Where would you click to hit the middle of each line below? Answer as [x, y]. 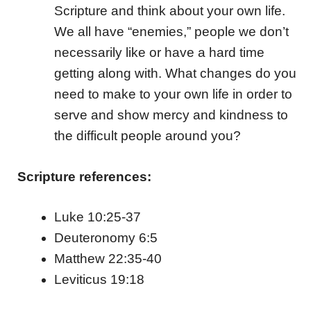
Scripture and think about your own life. [169, 10]
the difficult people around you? [147, 135]
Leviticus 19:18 [99, 280]
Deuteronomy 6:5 [106, 238]
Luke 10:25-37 [97, 217]
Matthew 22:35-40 [108, 259]
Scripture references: [83, 176]
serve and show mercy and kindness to [171, 115]
